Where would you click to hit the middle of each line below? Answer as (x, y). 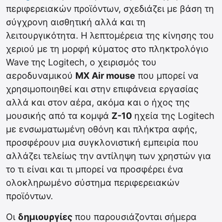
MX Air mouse (105, 76)
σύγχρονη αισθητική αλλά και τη (76, 22)
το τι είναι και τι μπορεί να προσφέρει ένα (95, 169)
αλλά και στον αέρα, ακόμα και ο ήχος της (98, 103)
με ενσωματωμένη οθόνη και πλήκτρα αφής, (102, 129)
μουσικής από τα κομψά (59, 116)
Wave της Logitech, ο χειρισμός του (81, 62)
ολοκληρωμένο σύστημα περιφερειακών (93, 183)
